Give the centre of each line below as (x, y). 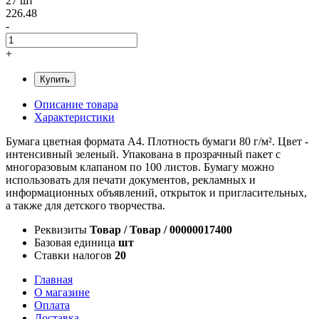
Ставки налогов (73, 255)
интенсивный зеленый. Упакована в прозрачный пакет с (143, 154)
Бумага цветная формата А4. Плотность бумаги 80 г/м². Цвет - (157, 141)
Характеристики (74, 117)
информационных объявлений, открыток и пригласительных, (156, 192)
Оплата (52, 305)
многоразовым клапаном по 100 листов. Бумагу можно (140, 167)
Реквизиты (61, 229)
